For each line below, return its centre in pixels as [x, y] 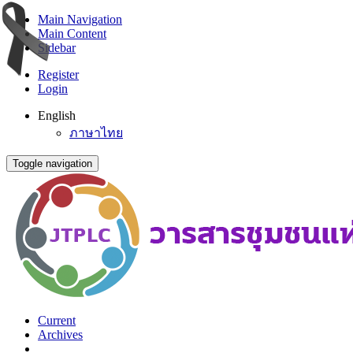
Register [58, 74]
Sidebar [57, 48]
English [57, 115]
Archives [60, 334]
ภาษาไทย [96, 133]
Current [57, 320]
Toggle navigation [52, 163]
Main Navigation [80, 19]
